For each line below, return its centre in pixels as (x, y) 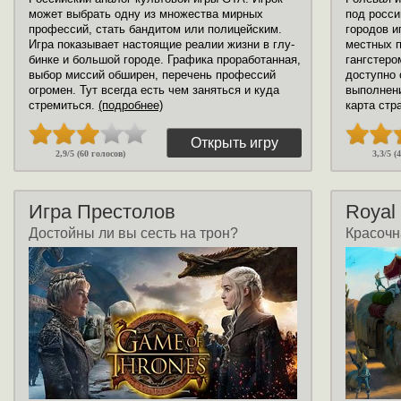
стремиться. (64, 105)
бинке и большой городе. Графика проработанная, (165, 60)
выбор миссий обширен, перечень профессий (152, 75)
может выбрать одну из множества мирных (146, 14)
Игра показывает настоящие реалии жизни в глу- (162, 44)
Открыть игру (235, 143)
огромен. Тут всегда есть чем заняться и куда (154, 90)
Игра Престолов (102, 212)
